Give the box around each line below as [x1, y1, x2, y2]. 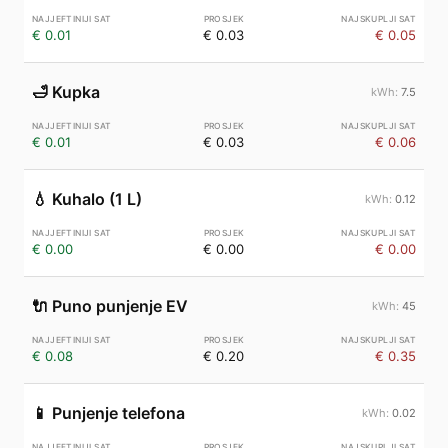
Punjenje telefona [52, 403, 185, 423]
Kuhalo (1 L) [52, 189, 142, 209]
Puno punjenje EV [52, 296, 188, 316]
